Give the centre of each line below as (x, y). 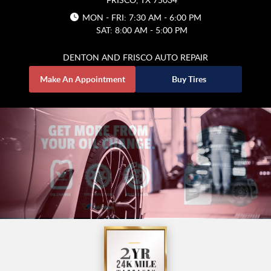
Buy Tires (189, 79)
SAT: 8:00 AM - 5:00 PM (142, 30)
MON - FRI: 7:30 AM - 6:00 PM (142, 18)
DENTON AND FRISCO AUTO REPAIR (135, 57)
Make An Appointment (82, 79)
